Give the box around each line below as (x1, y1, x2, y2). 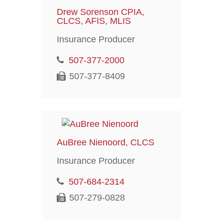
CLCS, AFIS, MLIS (56, 15, 131, 26)
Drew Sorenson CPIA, (56, 6, 144, 17)
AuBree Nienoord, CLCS (56, 137, 154, 147)
